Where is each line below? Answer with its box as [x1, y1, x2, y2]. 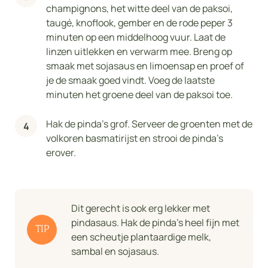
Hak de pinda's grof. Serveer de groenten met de [46, 117, 252, 131]
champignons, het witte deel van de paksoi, [46, 2, 233, 16]
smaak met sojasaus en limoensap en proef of [46, 59, 244, 73]
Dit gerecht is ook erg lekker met [71, 202, 210, 215]
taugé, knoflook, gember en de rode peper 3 [46, 16, 233, 30]
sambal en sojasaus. [71, 245, 159, 258]
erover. [46, 146, 76, 160]
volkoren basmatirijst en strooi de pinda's [46, 132, 223, 145]
